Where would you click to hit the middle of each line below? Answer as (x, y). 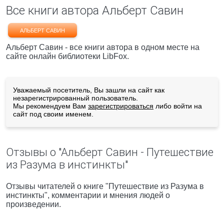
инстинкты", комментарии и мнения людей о (88, 195)
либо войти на (178, 106)
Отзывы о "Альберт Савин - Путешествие (110, 152)
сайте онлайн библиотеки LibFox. (67, 56)
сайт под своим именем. (53, 114)
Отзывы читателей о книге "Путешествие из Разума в (105, 186)
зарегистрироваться (121, 106)
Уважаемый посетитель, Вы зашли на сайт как (89, 90)
